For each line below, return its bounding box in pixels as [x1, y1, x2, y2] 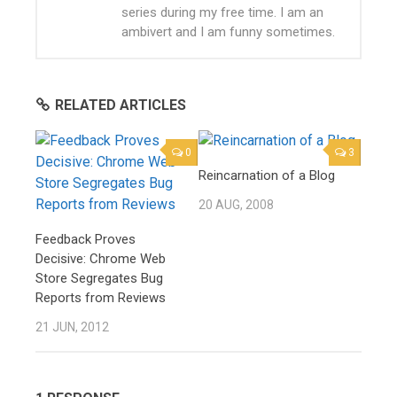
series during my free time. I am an [121, 4, 323, 21]
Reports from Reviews [35, 290, 166, 307]
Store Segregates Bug [35, 270, 163, 287]
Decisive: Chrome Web [35, 251, 166, 268]
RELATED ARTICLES [55, 97, 186, 114]
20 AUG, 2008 [198, 198, 274, 213]
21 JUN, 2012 [35, 320, 109, 335]
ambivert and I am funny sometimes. [121, 24, 335, 41]
